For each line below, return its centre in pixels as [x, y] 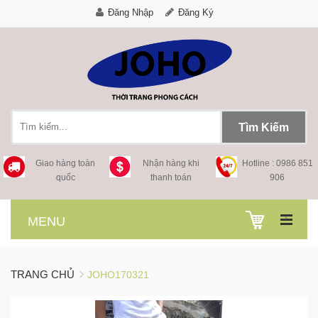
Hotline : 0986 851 [277, 163]
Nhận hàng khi [171, 163]
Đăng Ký [196, 12]
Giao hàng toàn [66, 163]
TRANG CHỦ [43, 274]
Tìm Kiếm [264, 127]
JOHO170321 [118, 274]
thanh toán [171, 177]
